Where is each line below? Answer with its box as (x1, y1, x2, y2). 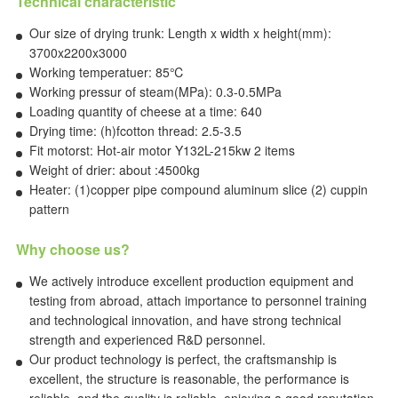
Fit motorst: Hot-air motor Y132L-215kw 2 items (28, 141, 295, 159)
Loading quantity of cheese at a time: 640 (28, 102, 262, 120)
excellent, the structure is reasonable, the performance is (28, 370, 349, 387)
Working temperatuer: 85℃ (28, 63, 185, 81)
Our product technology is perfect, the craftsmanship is (28, 350, 337, 368)
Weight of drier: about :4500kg (28, 161, 200, 179)
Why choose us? (15, 239, 130, 259)
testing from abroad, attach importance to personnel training (28, 291, 367, 309)
